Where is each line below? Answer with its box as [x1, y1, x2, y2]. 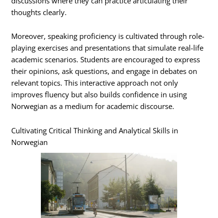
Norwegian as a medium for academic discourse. [11, 101, 175, 111]
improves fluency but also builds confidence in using [11, 90, 187, 100]
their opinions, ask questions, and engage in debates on [11, 66, 198, 76]
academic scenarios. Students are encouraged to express [11, 54, 200, 65]
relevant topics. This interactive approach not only [11, 78, 179, 88]
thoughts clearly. [11, 7, 67, 17]
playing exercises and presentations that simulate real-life [11, 43, 204, 53]
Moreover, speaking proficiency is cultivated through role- [11, 31, 205, 41]
